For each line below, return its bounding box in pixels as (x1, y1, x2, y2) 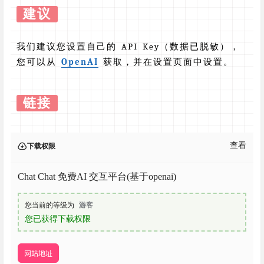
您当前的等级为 (25, 201, 74, 210)
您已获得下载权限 (25, 214, 91, 224)
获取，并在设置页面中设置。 (98, 57, 233, 68)
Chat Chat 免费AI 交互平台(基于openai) (18, 171, 176, 182)
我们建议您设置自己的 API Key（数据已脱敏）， (16, 41, 240, 52)
